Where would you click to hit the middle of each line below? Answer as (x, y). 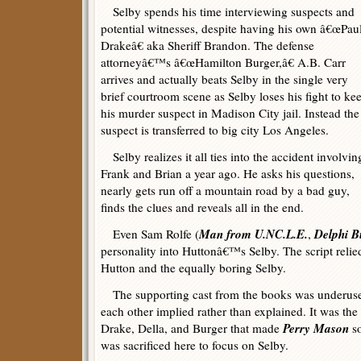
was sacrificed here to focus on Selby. (195, 345)
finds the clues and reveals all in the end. (202, 207)
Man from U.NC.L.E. (253, 234)
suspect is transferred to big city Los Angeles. (215, 130)
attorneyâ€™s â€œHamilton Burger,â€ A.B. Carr (223, 62)
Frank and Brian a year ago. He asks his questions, (228, 173)
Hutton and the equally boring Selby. (193, 268)
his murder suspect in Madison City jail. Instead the (230, 113)
